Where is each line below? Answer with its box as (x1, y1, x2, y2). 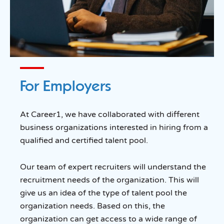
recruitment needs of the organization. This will (20, 174, 199, 185)
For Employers (20, 76, 111, 94)
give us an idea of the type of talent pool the (20, 187, 187, 198)
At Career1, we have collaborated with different (20, 109, 199, 119)
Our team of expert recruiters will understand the (20, 161, 206, 172)
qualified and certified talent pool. (20, 135, 148, 145)
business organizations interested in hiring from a (20, 122, 208, 132)
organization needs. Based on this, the (20, 200, 165, 211)
